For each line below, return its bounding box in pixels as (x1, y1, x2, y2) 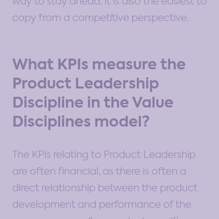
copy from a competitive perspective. (12, 11, 189, 24)
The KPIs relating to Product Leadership (12, 148, 196, 161)
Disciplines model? (12, 111, 150, 132)
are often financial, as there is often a (12, 164, 186, 177)
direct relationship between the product (12, 181, 197, 194)
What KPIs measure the (12, 54, 186, 75)
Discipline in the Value (12, 92, 174, 113)
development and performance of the (12, 197, 191, 211)
